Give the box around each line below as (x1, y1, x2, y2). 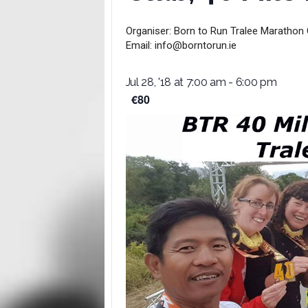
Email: (125, 39, 152, 52)
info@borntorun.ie (154, 39, 236, 52)
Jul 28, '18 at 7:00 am (125, 76, 226, 89)
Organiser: (125, 25, 171, 37)
